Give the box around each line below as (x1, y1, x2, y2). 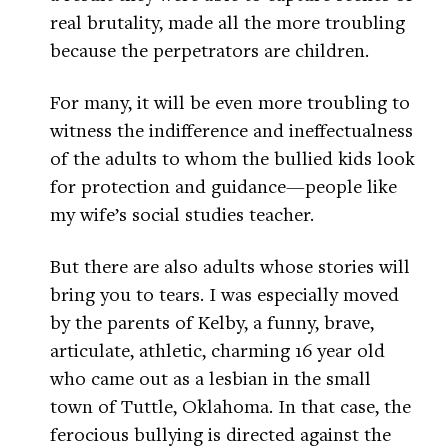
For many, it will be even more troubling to (50, 89, 410, 115)
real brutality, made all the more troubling (50, 9, 405, 35)
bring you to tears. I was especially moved (50, 281, 399, 307)
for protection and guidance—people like (50, 173, 397, 199)
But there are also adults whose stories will (50, 253, 410, 279)
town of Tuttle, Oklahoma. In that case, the (50, 393, 411, 419)
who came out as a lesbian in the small (50, 365, 371, 391)
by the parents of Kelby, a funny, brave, (50, 309, 374, 335)
